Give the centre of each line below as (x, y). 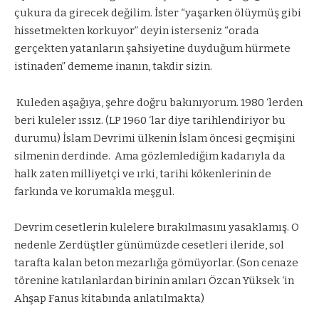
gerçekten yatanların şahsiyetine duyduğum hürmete (152, 49)
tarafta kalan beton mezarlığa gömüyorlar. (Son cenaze (156, 263)
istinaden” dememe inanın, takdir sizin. (113, 67)
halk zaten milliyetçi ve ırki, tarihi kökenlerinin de (143, 173)
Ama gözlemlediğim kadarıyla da (200, 156)
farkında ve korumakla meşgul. (94, 191)
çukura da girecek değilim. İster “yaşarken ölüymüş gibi (158, 13)
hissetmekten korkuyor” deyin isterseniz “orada (137, 31)
